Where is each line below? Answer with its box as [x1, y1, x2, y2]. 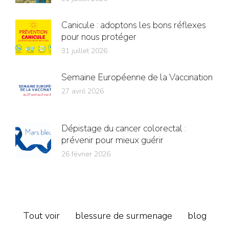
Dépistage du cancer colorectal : [61, 122, 186, 134]
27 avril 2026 [61, 86, 104, 96]
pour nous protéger [61, 30, 136, 43]
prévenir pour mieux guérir [61, 133, 168, 146]
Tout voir [22, 209, 60, 222]
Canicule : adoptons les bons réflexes [61, 18, 206, 31]
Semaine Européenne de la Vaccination [61, 71, 213, 83]
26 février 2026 [61, 149, 110, 159]
